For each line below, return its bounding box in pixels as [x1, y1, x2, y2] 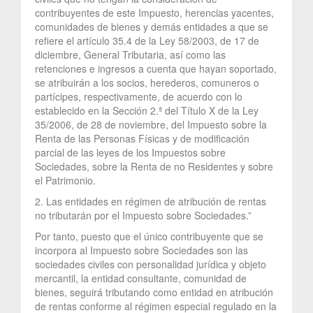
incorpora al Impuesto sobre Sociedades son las [35, 242, 248, 257]
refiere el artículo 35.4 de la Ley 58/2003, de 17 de [35, 33, 259, 48]
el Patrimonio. [35, 173, 96, 187]
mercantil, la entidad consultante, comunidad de [35, 270, 247, 285]
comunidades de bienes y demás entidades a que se [35, 19, 268, 34]
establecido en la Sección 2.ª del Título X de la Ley [35, 103, 259, 117]
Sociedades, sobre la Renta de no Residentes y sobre [35, 159, 273, 173]
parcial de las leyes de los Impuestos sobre [35, 145, 226, 159]
